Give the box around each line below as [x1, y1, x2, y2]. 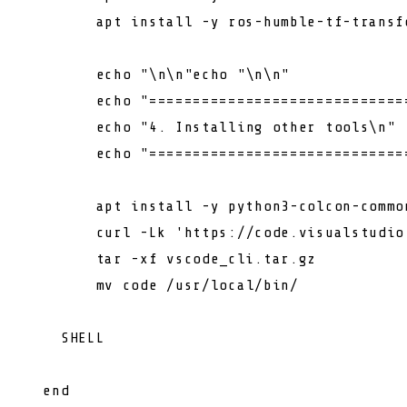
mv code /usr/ [25, 276, 211, 293]
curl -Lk [25, 223, 175, 241]
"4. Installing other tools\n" [140, 118, 396, 135]
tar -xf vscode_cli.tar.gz [25, 250, 317, 267]
